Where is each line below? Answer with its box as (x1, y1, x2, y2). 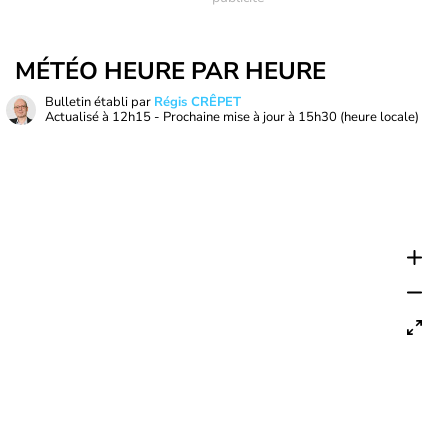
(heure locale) (340, 108, 419, 126)
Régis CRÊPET (154, 93, 241, 111)
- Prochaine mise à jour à (151, 108, 298, 126)
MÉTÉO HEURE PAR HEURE (15, 55, 326, 87)
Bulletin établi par (45, 93, 154, 111)
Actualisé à (45, 108, 112, 126)
